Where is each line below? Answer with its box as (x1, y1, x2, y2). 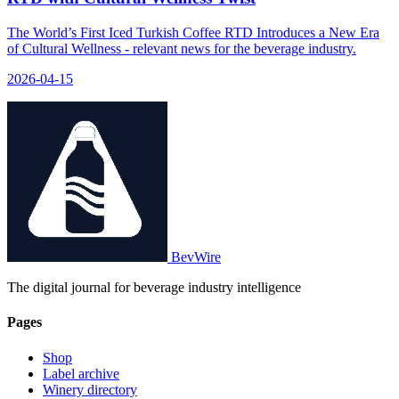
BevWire (171, 249, 221, 265)
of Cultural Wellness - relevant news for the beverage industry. (7, 41, 356, 57)
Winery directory (43, 381, 137, 397)
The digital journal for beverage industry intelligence (7, 280, 301, 296)
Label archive (43, 365, 119, 381)
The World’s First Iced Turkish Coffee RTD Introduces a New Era (7, 25, 379, 41)
